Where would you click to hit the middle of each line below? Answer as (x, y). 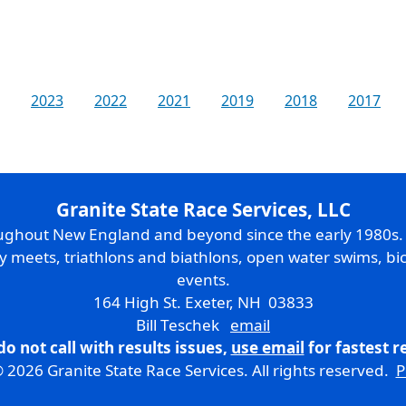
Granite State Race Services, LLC (203, 209)
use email (267, 348)
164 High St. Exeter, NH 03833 (203, 302)
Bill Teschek (183, 325)
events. (203, 280)
